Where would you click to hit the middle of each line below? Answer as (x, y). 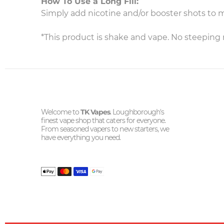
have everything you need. (81, 137)
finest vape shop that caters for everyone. (103, 120)
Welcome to (61, 112)
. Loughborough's (137, 112)
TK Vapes (95, 112)
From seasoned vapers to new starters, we (105, 129)
